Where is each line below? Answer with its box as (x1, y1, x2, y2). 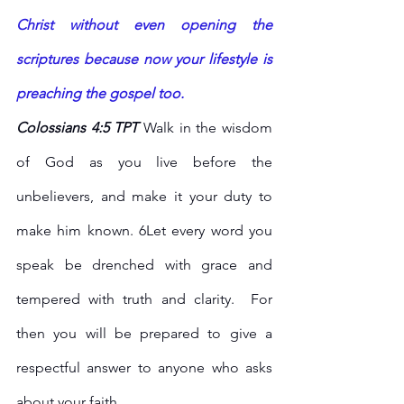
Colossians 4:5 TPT (16, 119, 143, 137)
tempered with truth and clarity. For (16, 290, 272, 308)
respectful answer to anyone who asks (16, 359, 272, 377)
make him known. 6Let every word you (16, 222, 272, 240)
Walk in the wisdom (143, 119, 272, 137)
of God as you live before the (16, 153, 272, 171)
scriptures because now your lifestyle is (16, 50, 272, 69)
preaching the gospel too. (16, 85, 184, 103)
